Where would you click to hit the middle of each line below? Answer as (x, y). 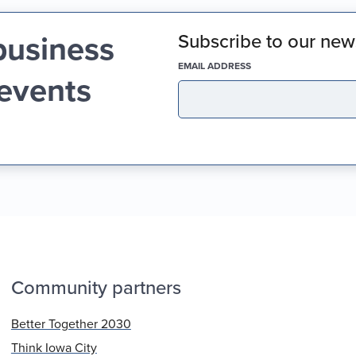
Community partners (96, 288)
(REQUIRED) (281, 65)
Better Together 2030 (71, 324)
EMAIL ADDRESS (215, 66)
